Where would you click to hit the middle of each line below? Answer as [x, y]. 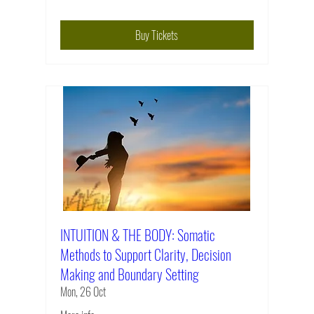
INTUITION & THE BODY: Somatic [137, 235]
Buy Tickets [157, 35]
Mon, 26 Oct [83, 292]
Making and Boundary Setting [129, 274]
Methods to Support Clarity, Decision [145, 255]
